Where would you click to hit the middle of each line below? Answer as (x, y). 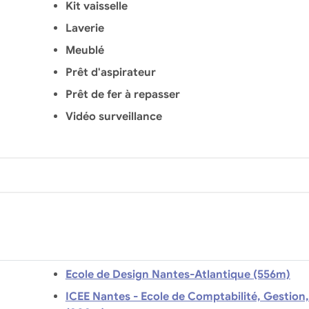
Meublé (84, 50)
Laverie (84, 28)
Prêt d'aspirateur (110, 72)
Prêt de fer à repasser (122, 94)
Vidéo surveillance (113, 116)
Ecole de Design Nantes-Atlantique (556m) (271, 274)
